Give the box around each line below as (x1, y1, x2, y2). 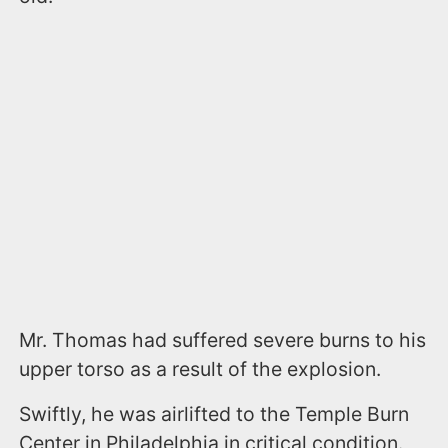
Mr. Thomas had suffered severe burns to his (19, 328, 427, 353)
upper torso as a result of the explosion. (19, 357, 382, 382)
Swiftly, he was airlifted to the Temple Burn (19, 402, 410, 427)
